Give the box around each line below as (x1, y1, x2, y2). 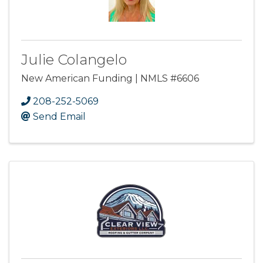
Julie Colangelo (21, 51, 127, 69)
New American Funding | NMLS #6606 (21, 73, 199, 85)
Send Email (33, 111, 86, 123)
